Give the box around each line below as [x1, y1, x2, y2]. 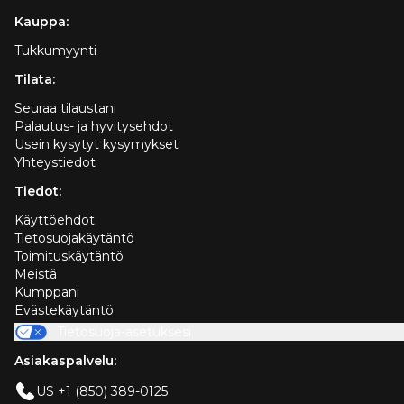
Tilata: [14, 71, 55, 88]
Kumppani [14, 284, 79, 301]
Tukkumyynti [14, 42, 96, 60]
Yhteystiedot [14, 154, 96, 171]
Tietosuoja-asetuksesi [56, 324, 191, 341]
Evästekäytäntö [14, 302, 114, 319]
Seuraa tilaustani [14, 100, 116, 117]
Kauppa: [14, 14, 69, 31]
